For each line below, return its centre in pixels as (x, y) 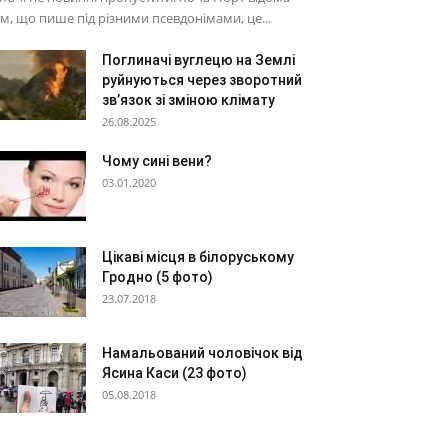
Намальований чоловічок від (202, 353)
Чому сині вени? (157, 161)
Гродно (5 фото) (157, 277)
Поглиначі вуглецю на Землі (198, 60)
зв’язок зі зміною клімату (188, 100)
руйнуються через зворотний (202, 80)
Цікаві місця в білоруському (198, 257)
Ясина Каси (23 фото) (174, 373)
